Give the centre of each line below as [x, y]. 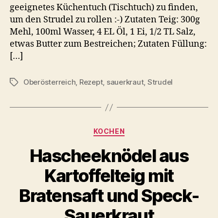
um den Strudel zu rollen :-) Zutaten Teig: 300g [105, 20]
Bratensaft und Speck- [109, 195]
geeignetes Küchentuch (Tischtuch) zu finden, [104, 8]
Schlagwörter [33, 83]
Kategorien [130, 129]
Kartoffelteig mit [109, 175]
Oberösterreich [50, 82]
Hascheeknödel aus [109, 155]
